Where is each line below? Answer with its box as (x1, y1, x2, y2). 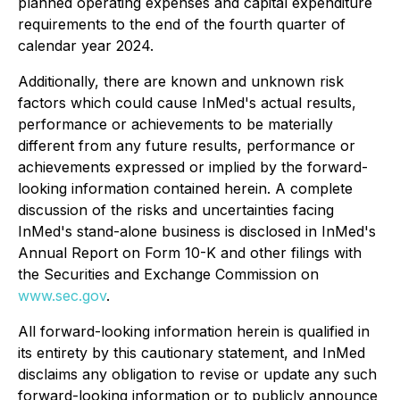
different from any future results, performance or (18, 137, 355, 154)
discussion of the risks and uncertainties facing (18, 201, 334, 219)
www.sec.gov (18, 287, 106, 304)
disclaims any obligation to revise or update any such (18, 365, 377, 383)
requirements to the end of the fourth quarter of (18, 15, 346, 33)
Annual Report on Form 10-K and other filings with (18, 244, 362, 262)
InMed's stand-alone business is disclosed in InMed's (18, 222, 376, 240)
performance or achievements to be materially (18, 115, 333, 133)
